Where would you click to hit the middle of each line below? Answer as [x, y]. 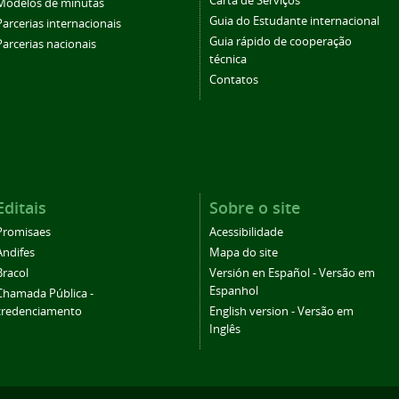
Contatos [234, 79]
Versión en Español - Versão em [292, 273]
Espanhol [234, 290]
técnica [228, 59]
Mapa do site [244, 252]
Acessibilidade [246, 232]
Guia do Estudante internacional [294, 20]
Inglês [225, 329]
